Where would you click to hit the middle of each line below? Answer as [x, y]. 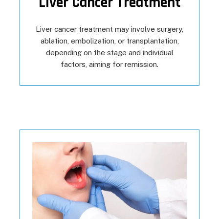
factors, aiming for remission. [109, 65]
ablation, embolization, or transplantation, [109, 41]
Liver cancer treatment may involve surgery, [109, 29]
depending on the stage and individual [109, 53]
